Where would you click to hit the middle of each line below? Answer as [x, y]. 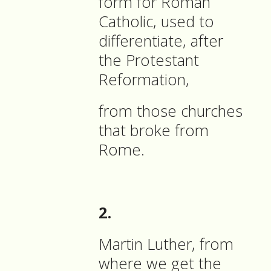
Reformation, [146, 80]
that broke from [154, 131]
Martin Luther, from [166, 244]
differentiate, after [161, 41]
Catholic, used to [156, 22]
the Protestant [149, 60]
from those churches [171, 111]
